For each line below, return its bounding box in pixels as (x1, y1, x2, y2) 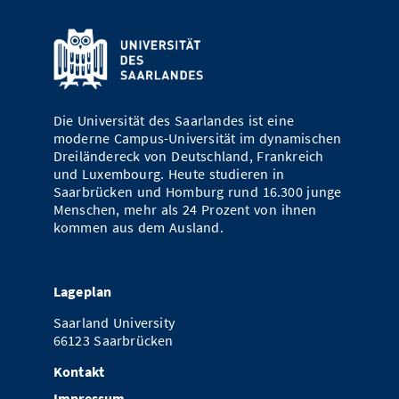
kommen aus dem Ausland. (53, 218, 224, 236)
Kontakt (53, 363, 105, 381)
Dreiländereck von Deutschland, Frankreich (53, 147, 324, 165)
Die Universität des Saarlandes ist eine (53, 111, 295, 129)
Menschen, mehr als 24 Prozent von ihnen (53, 200, 317, 218)
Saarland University (53, 314, 175, 332)
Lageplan (53, 283, 112, 301)
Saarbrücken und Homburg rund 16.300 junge (53, 183, 342, 200)
